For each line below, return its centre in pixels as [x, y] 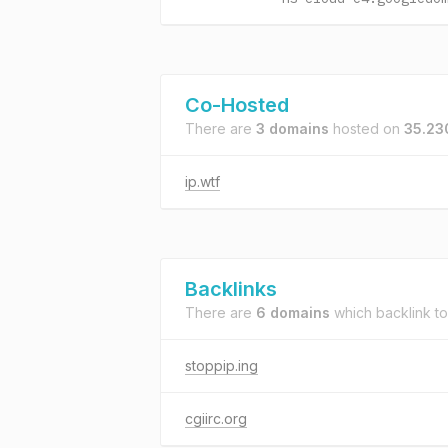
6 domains [293, 312]
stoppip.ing [221, 365]
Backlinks [231, 289]
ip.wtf [202, 181]
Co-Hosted [237, 105]
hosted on [366, 128]
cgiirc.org [216, 418]
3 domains [292, 128]
